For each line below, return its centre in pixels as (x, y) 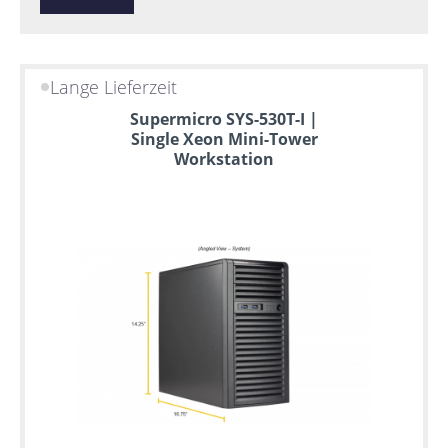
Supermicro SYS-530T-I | (224, 118)
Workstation (224, 158)
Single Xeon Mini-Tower (224, 138)
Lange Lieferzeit (114, 87)
